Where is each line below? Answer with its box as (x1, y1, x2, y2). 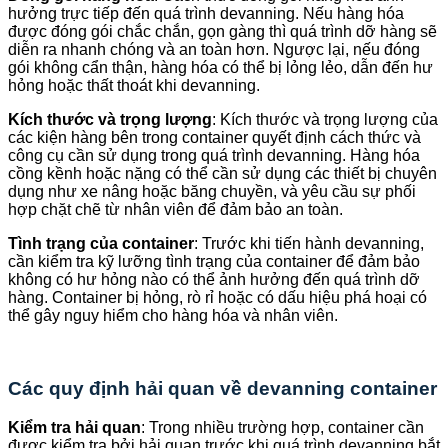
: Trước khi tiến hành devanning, (194, 235, 424, 253)
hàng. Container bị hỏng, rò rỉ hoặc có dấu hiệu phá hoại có (8, 289, 427, 307)
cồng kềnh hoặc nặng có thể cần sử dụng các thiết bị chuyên (8, 165, 437, 183)
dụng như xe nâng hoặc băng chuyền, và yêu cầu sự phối (8, 183, 416, 201)
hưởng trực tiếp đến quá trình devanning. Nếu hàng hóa (8, 5, 404, 23)
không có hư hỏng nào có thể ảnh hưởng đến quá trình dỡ (8, 271, 420, 289)
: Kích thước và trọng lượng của (212, 111, 438, 129)
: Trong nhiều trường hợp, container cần (141, 418, 424, 436)
